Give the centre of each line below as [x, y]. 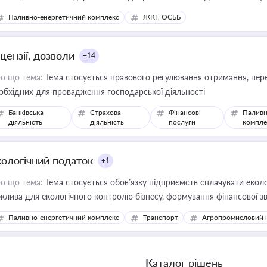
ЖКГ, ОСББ [162, 17]
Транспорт [161, 217]
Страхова [106, 112]
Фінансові [185, 112]
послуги [182, 122]
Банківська [26, 112]
